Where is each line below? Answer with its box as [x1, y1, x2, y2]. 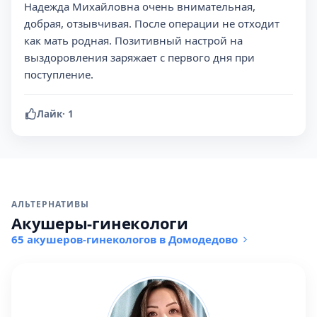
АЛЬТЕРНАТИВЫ [11, 198, 89, 210]
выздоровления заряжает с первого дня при [24, 50, 255, 64]
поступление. [24, 67, 93, 81]
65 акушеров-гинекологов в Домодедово [11, 232, 238, 246]
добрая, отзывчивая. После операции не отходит [24, 16, 279, 30]
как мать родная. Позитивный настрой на [24, 33, 243, 47]
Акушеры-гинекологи [11, 212, 189, 234]
